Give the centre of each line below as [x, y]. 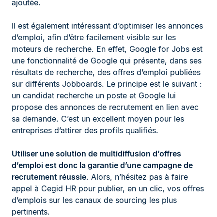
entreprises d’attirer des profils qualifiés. [85, 130]
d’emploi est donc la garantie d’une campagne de [102, 165]
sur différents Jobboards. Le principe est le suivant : [107, 84]
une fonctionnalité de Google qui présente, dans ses [107, 60]
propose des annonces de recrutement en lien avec [105, 107]
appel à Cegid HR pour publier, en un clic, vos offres [108, 188]
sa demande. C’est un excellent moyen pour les [98, 118]
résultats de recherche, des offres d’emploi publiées [106, 72]
